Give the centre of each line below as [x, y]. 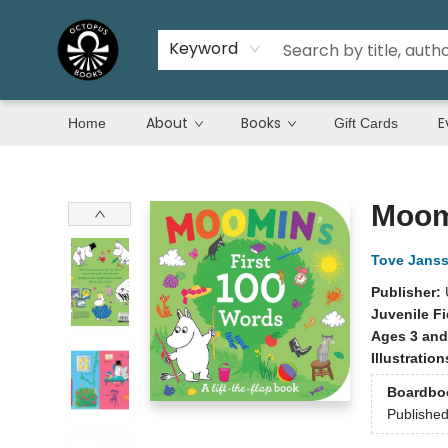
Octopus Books [63, 165]
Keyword [203, 48]
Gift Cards [366, 123]
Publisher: [407, 292]
